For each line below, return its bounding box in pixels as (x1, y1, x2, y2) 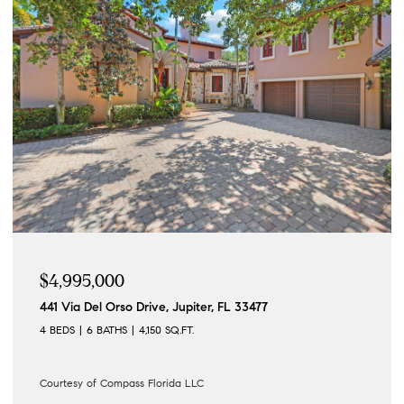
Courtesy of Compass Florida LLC (40, 375, 204, 390)
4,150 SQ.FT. (139, 322, 194, 336)
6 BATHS (87, 322, 127, 336)
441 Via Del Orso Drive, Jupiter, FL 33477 (40, 298, 268, 315)
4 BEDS (40, 322, 75, 336)
